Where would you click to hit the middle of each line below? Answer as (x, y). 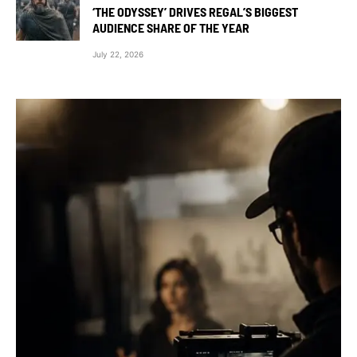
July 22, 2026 (118, 54)
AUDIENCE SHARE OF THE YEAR (171, 27)
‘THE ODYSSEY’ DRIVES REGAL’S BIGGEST (195, 12)
